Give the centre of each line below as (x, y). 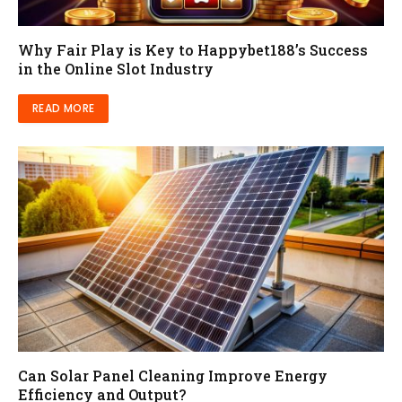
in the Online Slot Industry (116, 68)
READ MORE (64, 108)
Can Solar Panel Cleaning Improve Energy (173, 376)
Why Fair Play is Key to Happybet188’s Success (193, 49)
